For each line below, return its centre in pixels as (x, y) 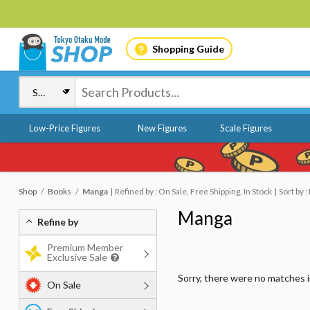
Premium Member (85, 247)
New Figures (162, 128)
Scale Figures (246, 128)
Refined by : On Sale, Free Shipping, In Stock (193, 191)
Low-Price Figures (65, 128)
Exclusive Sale (77, 257)
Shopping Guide (188, 48)
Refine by (58, 222)
